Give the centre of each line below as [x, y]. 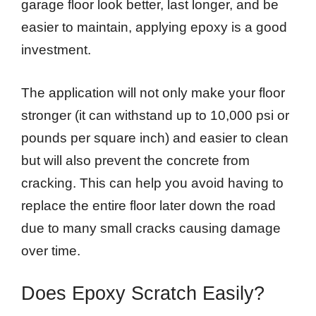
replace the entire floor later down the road [148, 205]
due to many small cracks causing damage [151, 228]
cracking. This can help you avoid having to [152, 183]
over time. [51, 250]
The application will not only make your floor [153, 92]
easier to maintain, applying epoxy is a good [154, 28]
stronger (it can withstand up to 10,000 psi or [155, 115]
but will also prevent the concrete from [135, 160]
